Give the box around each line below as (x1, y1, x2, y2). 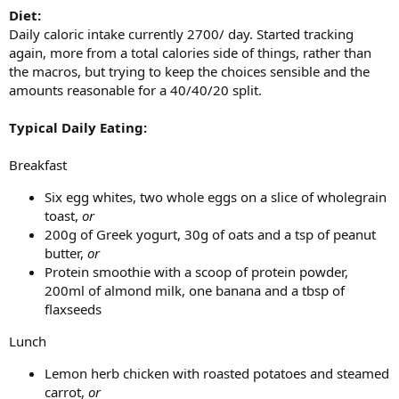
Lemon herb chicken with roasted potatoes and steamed (45, 364, 389, 382)
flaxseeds (45, 300, 102, 318)
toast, (45, 207, 82, 224)
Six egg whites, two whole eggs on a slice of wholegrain (45, 188, 387, 206)
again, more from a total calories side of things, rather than (9, 44, 371, 61)
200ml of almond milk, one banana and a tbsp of (45, 281, 345, 299)
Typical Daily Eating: (9, 118, 147, 136)
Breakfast (9, 156, 67, 174)
